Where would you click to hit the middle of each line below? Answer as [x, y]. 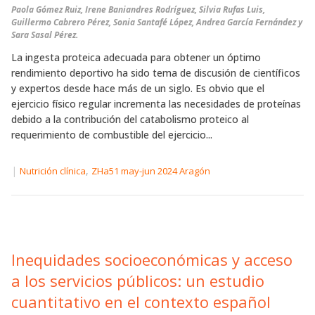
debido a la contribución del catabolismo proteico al [130, 120]
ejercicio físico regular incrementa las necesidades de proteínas [156, 104]
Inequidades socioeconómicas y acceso [152, 260]
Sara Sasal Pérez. [45, 35]
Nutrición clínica [53, 171]
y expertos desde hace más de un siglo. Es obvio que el [138, 89]
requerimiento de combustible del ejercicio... [112, 135]
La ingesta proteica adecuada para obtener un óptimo [136, 58]
